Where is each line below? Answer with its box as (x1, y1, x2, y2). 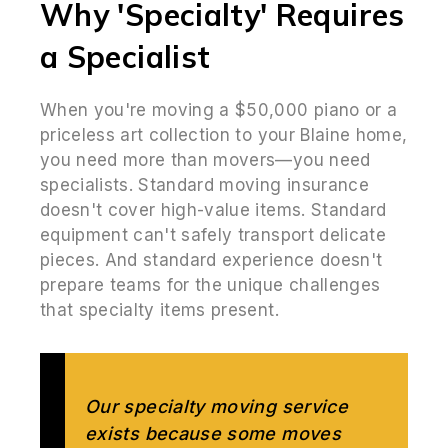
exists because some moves (85, 422, 341, 444)
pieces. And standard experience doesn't (40, 249, 383, 270)
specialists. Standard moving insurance (40, 174, 369, 195)
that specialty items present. (40, 299, 279, 320)
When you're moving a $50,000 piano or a (40, 99, 398, 120)
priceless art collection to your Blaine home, (40, 124, 408, 145)
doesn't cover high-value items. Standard (40, 199, 387, 220)
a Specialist (40, 37, 211, 76)
